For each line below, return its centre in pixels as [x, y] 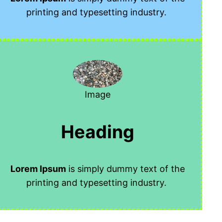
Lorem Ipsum [38, 169]
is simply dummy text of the [126, 169]
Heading [98, 132]
